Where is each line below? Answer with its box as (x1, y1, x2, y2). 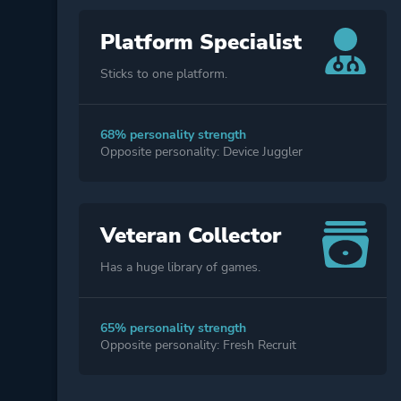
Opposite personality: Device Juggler (99, 143, 303, 161)
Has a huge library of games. (99, 259, 260, 277)
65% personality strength (99, 320, 246, 337)
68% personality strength (99, 126, 246, 144)
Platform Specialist (99, 28, 302, 57)
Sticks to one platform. (99, 65, 227, 83)
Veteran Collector (99, 221, 281, 251)
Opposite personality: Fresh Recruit (99, 337, 296, 354)
